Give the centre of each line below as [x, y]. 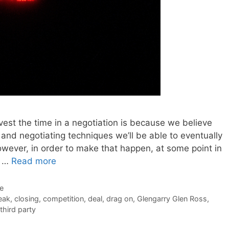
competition [63, 199]
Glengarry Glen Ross [172, 199]
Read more [34, 161]
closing [26, 199]
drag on [119, 199]
